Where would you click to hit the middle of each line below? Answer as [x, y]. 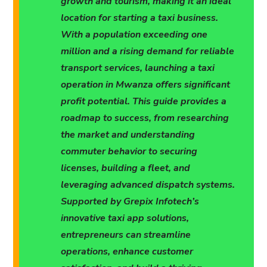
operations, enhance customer [127, 252]
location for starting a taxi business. [139, 18]
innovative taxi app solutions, [125, 218]
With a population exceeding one [134, 35]
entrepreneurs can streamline [126, 235]
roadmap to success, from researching [145, 118]
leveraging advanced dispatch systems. [148, 185]
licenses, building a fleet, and [125, 168]
